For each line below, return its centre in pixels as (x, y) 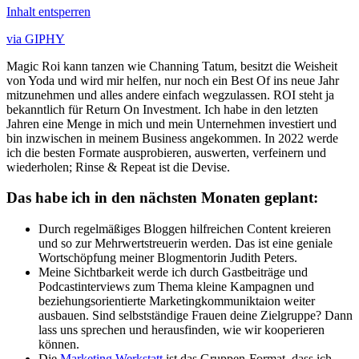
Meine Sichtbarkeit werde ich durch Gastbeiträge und (173, 272)
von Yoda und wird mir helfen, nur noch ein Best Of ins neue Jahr (173, 80)
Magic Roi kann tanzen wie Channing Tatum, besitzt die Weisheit (172, 66)
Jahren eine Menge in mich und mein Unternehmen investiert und (171, 123)
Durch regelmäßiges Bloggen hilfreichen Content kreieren (185, 229)
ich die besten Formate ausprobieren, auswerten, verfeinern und (166, 152)
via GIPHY (36, 38)
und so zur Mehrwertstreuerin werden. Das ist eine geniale (186, 244)
